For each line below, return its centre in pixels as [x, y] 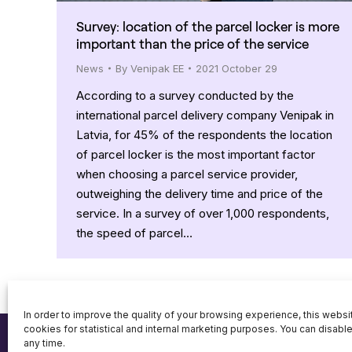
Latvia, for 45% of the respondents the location [204, 134]
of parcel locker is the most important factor [196, 154]
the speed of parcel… [134, 233]
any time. [44, 343]
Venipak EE [157, 68]
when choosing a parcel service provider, [187, 174]
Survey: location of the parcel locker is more [208, 26]
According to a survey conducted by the [185, 95]
